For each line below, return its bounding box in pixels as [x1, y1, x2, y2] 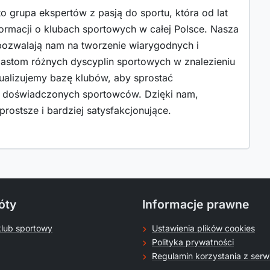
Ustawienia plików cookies [152, 222, 255, 233]
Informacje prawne [142, 196, 250, 212]
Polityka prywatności [152, 236, 234, 247]
